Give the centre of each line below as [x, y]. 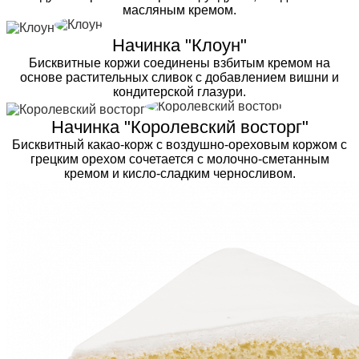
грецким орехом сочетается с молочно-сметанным [179, 159]
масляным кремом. [179, 10]
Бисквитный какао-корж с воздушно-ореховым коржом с [179, 144]
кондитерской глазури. [179, 91]
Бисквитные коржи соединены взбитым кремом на [179, 63]
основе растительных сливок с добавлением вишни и [179, 77]
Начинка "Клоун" [179, 45]
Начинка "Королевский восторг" [179, 127]
